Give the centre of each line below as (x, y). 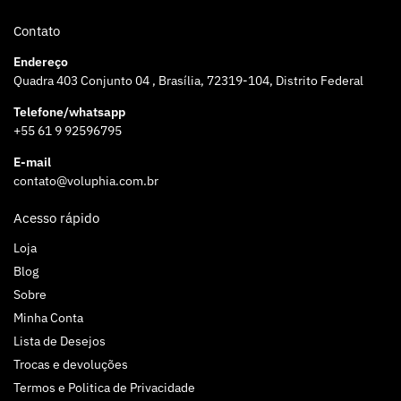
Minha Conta (48, 318)
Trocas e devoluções (71, 365)
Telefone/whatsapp (69, 111)
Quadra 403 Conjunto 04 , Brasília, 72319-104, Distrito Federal (188, 80)
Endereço (41, 61)
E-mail (32, 162)
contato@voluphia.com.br (86, 180)
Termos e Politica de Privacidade (104, 388)
